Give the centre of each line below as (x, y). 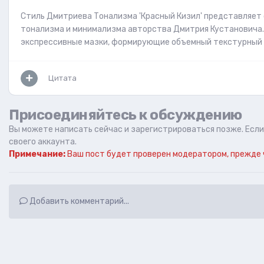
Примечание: (37, 154)
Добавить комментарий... (78, 201)
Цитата (62, 78)
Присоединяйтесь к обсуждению (126, 115)
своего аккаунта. (43, 142)
